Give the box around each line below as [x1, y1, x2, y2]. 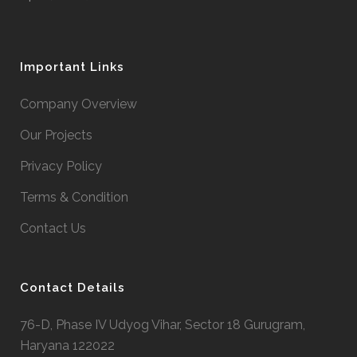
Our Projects [20, 127, 92, 143]
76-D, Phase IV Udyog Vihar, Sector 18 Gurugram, [20, 317, 305, 332]
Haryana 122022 [20, 338, 115, 353]
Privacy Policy [20, 159, 102, 174]
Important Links [20, 60, 124, 74]
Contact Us [20, 221, 86, 236]
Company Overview [20, 96, 137, 112]
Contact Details [20, 280, 125, 295]
